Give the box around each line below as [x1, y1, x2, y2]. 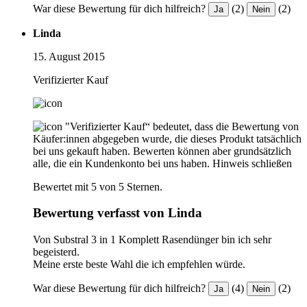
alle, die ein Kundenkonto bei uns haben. [33, 157, 210, 169]
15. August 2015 [33, 50, 105, 62]
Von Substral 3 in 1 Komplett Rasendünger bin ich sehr [33, 234, 271, 246]
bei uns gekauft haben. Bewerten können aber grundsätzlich [33, 145, 291, 157]
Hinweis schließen [212, 157, 292, 169]
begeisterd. [33, 246, 79, 258]
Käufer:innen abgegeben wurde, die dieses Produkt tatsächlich [33, 132, 302, 145]
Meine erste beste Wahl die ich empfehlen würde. [33, 258, 245, 271]
